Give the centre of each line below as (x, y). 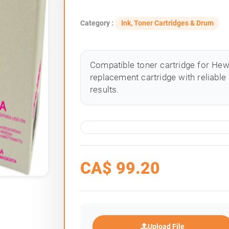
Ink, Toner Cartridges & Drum (167, 24)
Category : (98, 23)
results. (104, 89)
